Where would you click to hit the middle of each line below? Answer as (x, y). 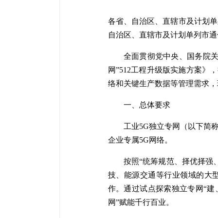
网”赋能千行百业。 (141, 202)
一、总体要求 (147, 105)
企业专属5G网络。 (140, 140)
